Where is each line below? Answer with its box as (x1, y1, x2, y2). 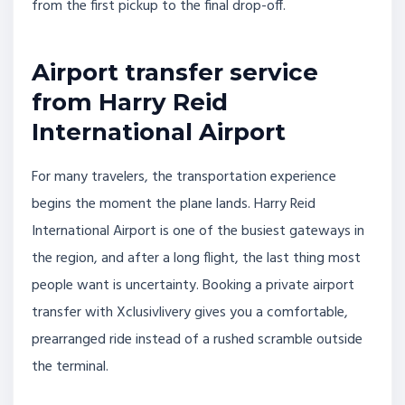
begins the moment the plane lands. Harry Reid (32, 192, 316, 216)
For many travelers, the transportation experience (32, 165, 336, 189)
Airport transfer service (32, 57, 318, 87)
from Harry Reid (32, 87, 228, 117)
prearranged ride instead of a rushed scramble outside (32, 327, 363, 352)
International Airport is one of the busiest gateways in (32, 219, 364, 243)
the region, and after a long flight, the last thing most (32, 246, 361, 270)
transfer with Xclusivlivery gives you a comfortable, (32, 300, 348, 325)
